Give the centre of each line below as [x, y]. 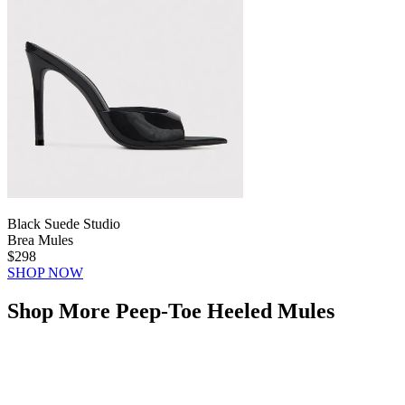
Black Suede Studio [64, 223]
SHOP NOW [45, 272]
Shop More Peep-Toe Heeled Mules [171, 311]
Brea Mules [40, 240]
